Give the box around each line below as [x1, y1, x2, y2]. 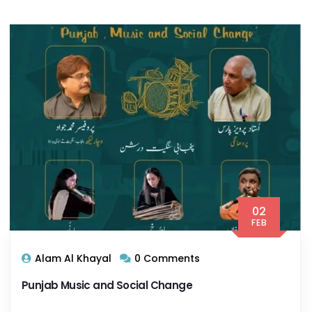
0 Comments [134, 251, 200, 266]
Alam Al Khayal [35, 251, 111, 266]
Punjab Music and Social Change [22, 278, 192, 293]
